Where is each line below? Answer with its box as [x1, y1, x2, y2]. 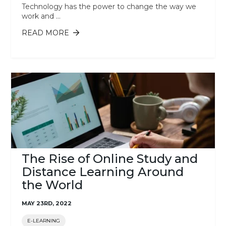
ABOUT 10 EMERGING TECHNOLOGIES [69, 28, 212, 37]
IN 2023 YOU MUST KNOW [69, 37, 165, 46]
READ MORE [21, 28, 69, 37]
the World [21, 178, 83, 192]
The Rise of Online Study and [21, 151, 198, 166]
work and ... [21, 12, 61, 21]
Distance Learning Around [21, 164, 184, 179]
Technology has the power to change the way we [21, 2, 196, 11]
